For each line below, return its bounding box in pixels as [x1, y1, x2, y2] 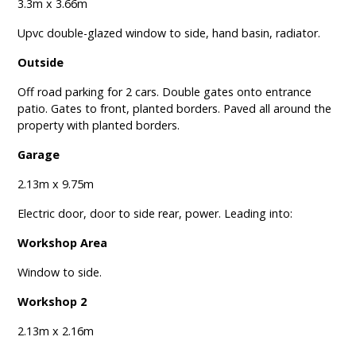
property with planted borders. [17, 118, 180, 133]
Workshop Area [17, 235, 108, 251]
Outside [17, 55, 64, 71]
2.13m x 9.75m [17, 176, 95, 192]
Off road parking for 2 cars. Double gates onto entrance [17, 84, 312, 100]
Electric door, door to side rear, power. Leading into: [17, 206, 293, 222]
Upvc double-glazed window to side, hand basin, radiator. [17, 25, 321, 41]
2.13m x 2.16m [17, 323, 95, 339]
